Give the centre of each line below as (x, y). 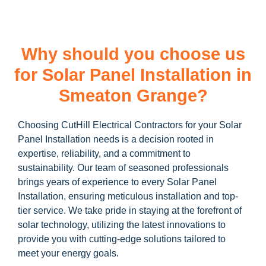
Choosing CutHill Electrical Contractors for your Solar (130, 125)
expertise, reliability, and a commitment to (104, 154)
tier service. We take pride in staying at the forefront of (130, 211)
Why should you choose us (133, 54)
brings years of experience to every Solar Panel (117, 182)
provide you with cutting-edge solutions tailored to (122, 239)
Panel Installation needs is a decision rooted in (116, 140)
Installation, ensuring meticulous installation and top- (128, 197)
